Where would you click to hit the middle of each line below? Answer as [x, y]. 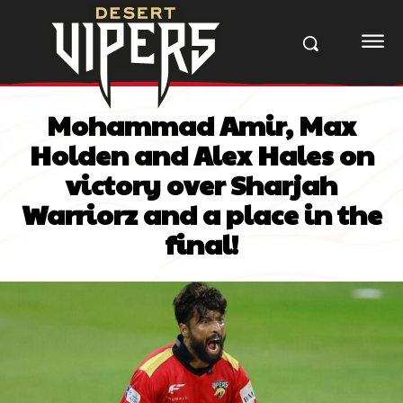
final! [201, 243]
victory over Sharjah [201, 184]
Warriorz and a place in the [201, 213]
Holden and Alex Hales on [201, 154]
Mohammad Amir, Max [201, 124]
